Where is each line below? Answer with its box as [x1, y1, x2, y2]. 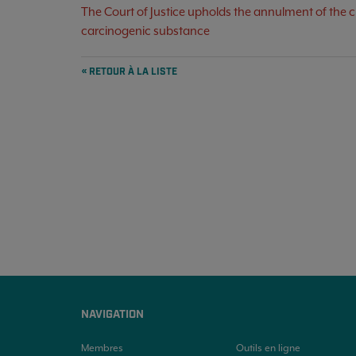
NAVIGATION [81, 308, 144, 322]
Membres [81, 342, 123, 354]
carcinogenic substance [81, 24, 210, 37]
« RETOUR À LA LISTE [82, 65, 177, 78]
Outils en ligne [235, 342, 300, 354]
